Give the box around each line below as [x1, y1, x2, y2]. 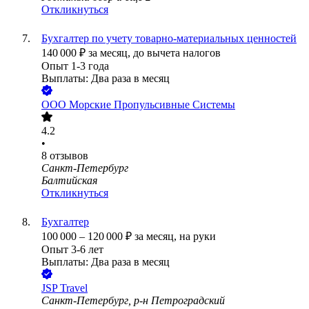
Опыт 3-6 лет [41, 243, 103, 256]
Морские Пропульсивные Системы [69, 99, 235, 111]
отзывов [50, 150, 88, 162]
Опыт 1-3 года [41, 60, 109, 72]
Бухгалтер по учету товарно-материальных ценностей [41, 32, 297, 45]
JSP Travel [41, 282, 88, 295]
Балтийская [41, 175, 97, 187]
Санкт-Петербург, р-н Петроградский [41, 295, 225, 307]
